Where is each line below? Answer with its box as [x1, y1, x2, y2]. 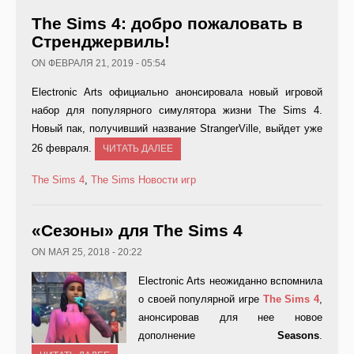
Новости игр [138, 174, 196, 186]
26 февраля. [32, 142, 95, 155]
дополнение [138, 330, 277, 342]
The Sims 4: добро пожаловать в [32, 14, 303, 33]
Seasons [277, 330, 319, 342]
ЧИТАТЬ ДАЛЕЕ [103, 143, 173, 155]
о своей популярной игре [138, 293, 263, 306]
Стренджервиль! [32, 32, 170, 51]
